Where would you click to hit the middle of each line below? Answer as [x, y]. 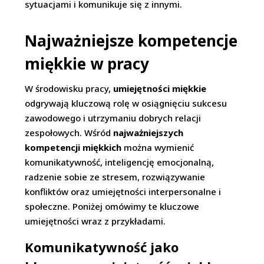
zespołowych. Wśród [69, 133]
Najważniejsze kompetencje [131, 41]
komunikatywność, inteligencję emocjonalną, [120, 162]
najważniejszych [148, 133]
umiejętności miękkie [160, 88]
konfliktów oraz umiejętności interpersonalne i [123, 192]
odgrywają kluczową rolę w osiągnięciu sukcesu [126, 103]
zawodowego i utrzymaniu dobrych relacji [113, 118]
